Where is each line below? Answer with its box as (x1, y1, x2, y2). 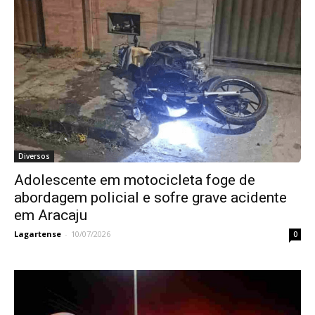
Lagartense (14, 228, 61, 239)
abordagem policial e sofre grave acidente (14, 188, 287, 206)
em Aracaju (14, 206, 87, 224)
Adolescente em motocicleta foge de (14, 171, 255, 188)
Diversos (18, 150, 50, 161)
